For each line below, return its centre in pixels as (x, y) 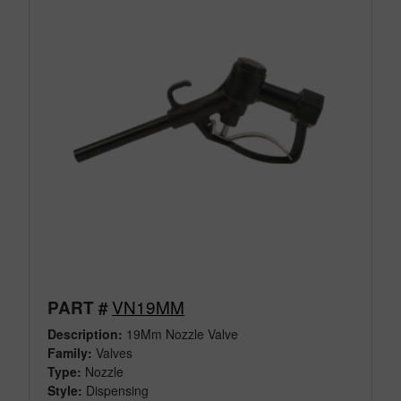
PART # (78, 307)
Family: (70, 352)
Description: (85, 333)
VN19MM (148, 306)
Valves (112, 352)
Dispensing (117, 390)
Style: (65, 390)
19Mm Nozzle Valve (180, 333)
